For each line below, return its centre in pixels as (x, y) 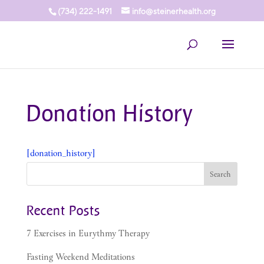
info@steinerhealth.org (174, 11)
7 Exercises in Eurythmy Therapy (88, 233)
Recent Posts (63, 210)
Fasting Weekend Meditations (80, 256)
